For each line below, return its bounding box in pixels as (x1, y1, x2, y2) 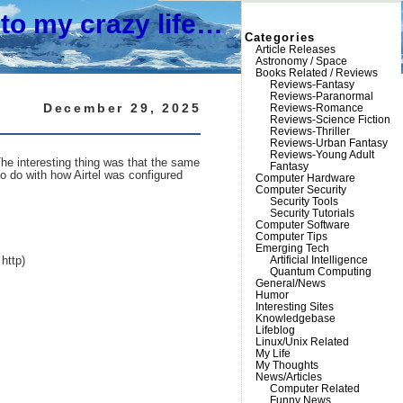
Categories (244, 31, 316, 44)
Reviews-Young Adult (269, 148, 374, 161)
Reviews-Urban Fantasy (269, 137, 388, 149)
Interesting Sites (255, 300, 334, 313)
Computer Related (269, 382, 360, 395)
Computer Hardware (255, 172, 355, 184)
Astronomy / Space (255, 55, 347, 67)
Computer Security (255, 184, 346, 196)
